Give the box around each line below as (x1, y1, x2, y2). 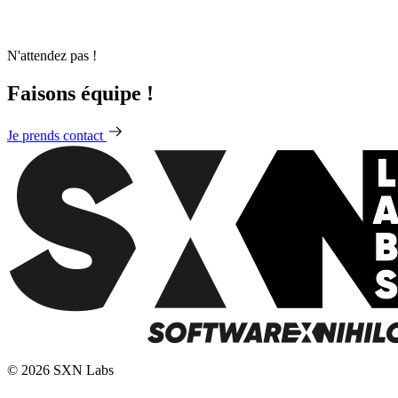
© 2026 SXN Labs (7, 362, 114, 378)
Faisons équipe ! (7, 81, 154, 105)
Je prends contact (7, 128, 107, 144)
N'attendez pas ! (7, 47, 97, 63)
